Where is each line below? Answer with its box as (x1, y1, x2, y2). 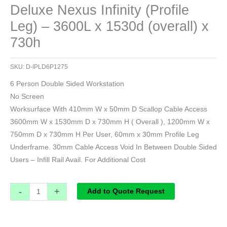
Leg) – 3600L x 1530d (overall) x (10, 18, 209, 34)
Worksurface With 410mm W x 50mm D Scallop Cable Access (10, 105, 207, 113)
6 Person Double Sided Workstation (10, 80, 124, 88)
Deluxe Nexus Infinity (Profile (10, 2, 189, 18)
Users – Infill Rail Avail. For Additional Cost (10, 156, 145, 164)
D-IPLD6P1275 (26, 63, 68, 70)
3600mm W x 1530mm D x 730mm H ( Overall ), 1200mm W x (10, 118, 210, 126)
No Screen (10, 92, 44, 100)
